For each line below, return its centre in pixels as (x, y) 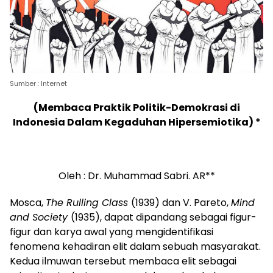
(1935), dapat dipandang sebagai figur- (164, 217)
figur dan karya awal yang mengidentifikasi (112, 232)
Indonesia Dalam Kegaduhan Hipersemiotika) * (136, 122)
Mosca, (28, 202)
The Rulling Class (88, 202)
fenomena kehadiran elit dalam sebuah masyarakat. (135, 246)
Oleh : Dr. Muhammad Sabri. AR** (136, 175)
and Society (40, 217)
